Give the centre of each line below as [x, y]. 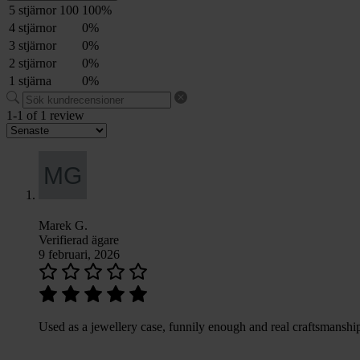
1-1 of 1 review [45, 116]
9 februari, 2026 [79, 255]
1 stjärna [30, 81]
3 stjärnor [33, 46]
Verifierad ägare [79, 240]
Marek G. [63, 226]
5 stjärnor [33, 10]
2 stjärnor [33, 63]
